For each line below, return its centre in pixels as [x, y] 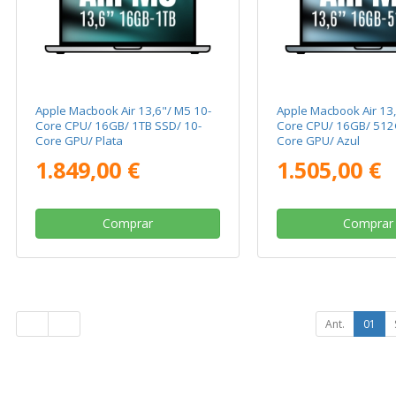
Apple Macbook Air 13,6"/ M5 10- [124, 111]
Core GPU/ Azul [318, 141]
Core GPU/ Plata [80, 141]
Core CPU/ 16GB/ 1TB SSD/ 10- [119, 126]
